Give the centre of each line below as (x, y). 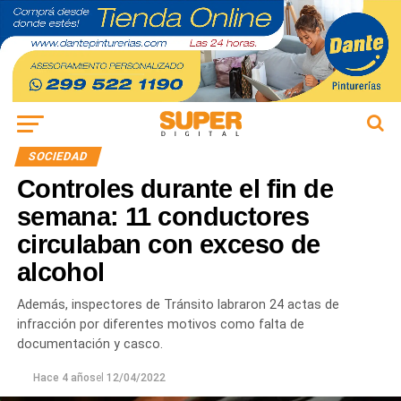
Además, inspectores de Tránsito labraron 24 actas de (178, 305)
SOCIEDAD (58, 157)
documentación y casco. (90, 345)
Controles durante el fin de (175, 189)
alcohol (60, 273)
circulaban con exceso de (168, 245)
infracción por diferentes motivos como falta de (160, 325)
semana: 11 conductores (162, 217)
